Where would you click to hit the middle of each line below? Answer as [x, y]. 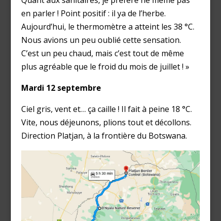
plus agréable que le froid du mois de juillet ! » [105, 66]
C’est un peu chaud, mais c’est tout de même [102, 53]
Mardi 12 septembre [61, 88]
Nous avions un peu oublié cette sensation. [101, 40]
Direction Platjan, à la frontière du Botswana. [104, 135]
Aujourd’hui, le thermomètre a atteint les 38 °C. [108, 26]
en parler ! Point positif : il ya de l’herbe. [93, 13]
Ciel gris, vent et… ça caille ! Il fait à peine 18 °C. [106, 109]
